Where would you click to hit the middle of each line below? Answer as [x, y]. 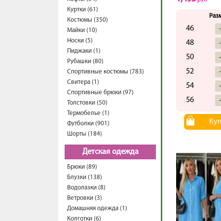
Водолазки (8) [86, 188]
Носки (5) [80, 41]
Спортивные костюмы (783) [106, 72]
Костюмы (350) [88, 20]
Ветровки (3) [85, 198]
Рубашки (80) [85, 61]
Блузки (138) [85, 177]
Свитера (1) [83, 82]
